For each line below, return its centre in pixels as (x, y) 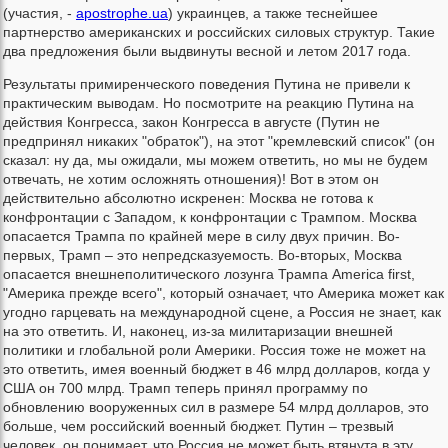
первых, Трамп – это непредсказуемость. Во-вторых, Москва (202, 255)
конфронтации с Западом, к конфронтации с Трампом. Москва (210, 217)
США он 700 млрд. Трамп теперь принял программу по (185, 388)
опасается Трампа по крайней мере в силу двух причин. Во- (201, 236)
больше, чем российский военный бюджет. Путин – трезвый (198, 426)
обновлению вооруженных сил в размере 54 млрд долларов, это (216, 407)
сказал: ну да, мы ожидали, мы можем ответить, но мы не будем (215, 160)
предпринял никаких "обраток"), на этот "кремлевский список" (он (219, 141)
